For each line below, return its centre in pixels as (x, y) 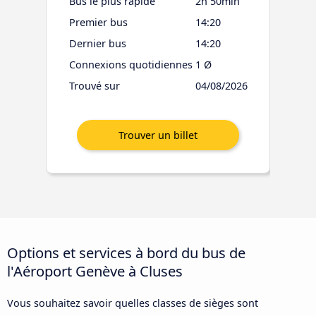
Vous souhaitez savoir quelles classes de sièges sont (133, 303)
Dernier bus (97, 44)
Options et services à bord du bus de (126, 253)
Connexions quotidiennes (130, 65)
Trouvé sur (94, 86)
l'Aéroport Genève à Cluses (95, 271)
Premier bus (98, 23)
